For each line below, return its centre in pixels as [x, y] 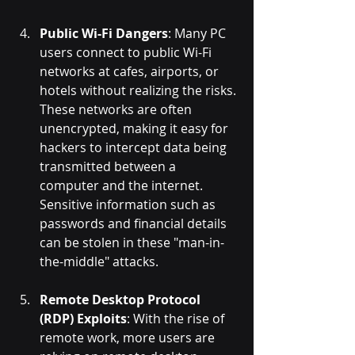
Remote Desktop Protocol [122, 300]
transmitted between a [109, 167]
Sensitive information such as [129, 205]
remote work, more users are [129, 338]
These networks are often [117, 110]
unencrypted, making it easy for [136, 129]
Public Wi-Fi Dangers [104, 34]
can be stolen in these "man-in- [132, 243]
